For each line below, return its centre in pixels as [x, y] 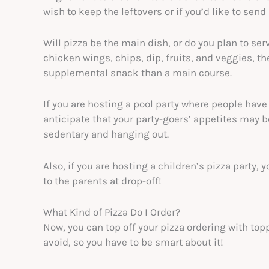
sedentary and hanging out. [108, 134]
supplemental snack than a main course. [139, 73]
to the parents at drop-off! [104, 180]
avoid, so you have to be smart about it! [134, 242]
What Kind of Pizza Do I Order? [112, 212]
